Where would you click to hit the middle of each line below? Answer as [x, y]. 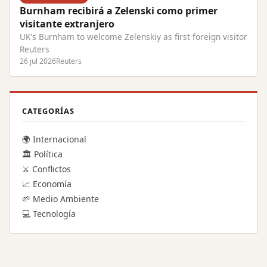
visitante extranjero [67, 24]
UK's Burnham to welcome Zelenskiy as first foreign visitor [133, 37]
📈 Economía [47, 184]
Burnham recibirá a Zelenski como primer [119, 11]
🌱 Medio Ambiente [60, 199]
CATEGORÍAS [49, 111]
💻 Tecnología [49, 214]
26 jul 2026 [38, 61]
